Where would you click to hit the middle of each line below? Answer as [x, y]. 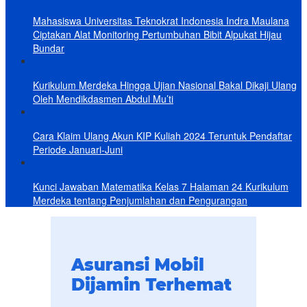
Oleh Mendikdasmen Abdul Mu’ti [103, 99]
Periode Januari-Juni [78, 150]
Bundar [49, 48]
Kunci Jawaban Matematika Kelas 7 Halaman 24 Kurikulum [161, 187]
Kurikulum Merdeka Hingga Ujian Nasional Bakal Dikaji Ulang [165, 85]
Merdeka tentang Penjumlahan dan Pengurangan [140, 200]
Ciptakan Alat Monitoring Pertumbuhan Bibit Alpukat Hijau [157, 35]
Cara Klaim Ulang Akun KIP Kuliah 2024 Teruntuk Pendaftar [162, 136]
